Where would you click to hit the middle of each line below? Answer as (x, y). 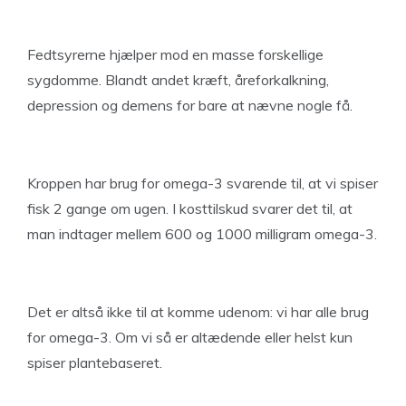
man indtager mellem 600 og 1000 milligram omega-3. (202, 234)
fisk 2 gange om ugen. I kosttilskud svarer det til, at (190, 208)
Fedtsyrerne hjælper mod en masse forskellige (175, 54)
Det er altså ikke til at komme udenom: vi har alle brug (198, 312)
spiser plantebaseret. (95, 362)
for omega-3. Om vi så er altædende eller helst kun (190, 337)
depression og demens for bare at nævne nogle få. (190, 105)
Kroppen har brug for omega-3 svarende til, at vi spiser (203, 183)
